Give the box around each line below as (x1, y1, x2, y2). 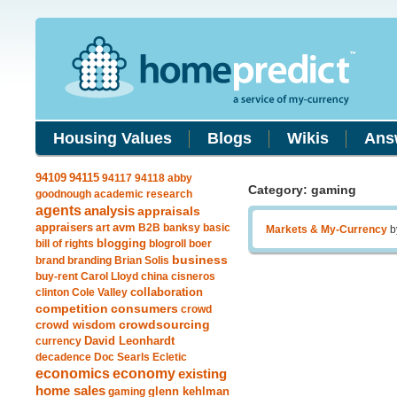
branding (67, 254, 112, 267)
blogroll (149, 237, 186, 250)
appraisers (35, 222, 93, 234)
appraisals (137, 205, 200, 218)
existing (178, 366, 227, 381)
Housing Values (53, 129, 172, 147)
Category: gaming (248, 183, 356, 197)
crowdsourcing (119, 318, 210, 331)
